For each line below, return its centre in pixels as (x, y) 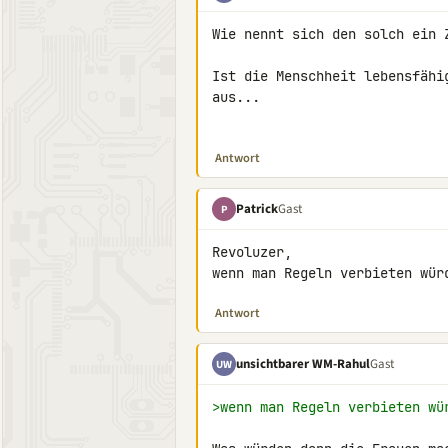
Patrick (257, 208)
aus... (236, 97)
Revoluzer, (252, 252)
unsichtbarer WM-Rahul (303, 363)
